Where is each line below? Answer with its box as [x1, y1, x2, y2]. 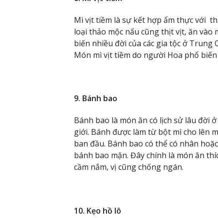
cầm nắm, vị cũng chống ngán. [74, 162, 183, 173]
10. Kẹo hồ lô [74, 205, 121, 216]
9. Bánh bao [74, 93, 117, 104]
